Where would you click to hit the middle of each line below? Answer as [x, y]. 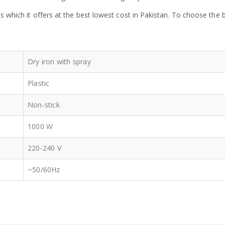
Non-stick [44, 104]
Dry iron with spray [59, 61]
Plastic [39, 83]
